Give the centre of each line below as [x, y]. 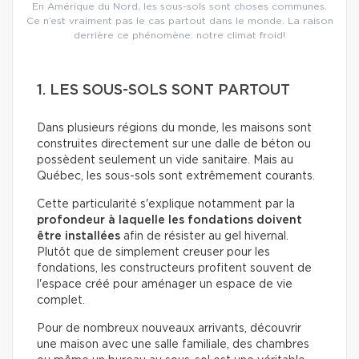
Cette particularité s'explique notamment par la [166, 205]
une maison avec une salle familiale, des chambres [173, 345]
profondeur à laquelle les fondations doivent [169, 221]
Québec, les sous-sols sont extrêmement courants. [176, 177]
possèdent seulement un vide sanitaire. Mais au [165, 161]
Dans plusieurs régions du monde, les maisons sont [174, 129]
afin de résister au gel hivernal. [206, 237]
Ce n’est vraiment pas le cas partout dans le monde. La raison [179, 21]
